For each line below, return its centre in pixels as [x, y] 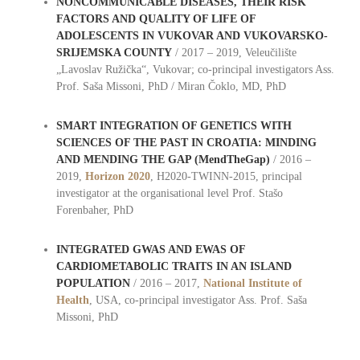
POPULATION [93, 284]
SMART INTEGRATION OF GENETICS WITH [174, 126]
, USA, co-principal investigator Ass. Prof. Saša [198, 301]
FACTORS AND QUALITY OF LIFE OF [155, 19]
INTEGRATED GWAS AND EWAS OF [150, 250]
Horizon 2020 [117, 177]
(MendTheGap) [232, 160]
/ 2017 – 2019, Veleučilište [235, 53]
